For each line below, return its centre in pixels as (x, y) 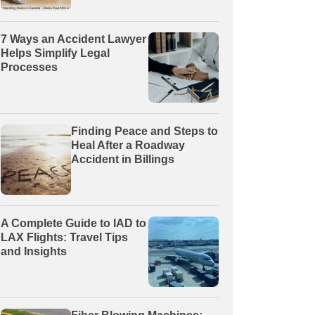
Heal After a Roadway (128, 145)
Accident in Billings (123, 159)
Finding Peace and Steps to (144, 131)
